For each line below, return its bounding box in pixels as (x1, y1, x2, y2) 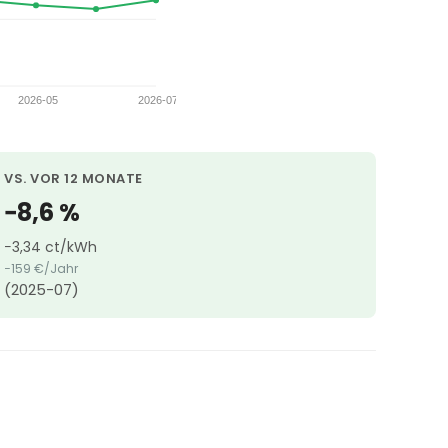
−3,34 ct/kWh (4, 237, 97, 258)
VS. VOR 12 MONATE (4, 169, 143, 189)
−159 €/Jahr (4, 260, 78, 278)
